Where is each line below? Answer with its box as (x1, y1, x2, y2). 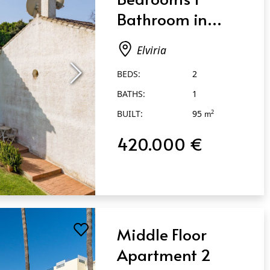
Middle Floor (117, 223, 207, 245)
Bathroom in (117, 7, 208, 30)
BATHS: (117, 87, 146, 99)
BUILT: (117, 107, 143, 119)
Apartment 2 (117, 243, 212, 266)
